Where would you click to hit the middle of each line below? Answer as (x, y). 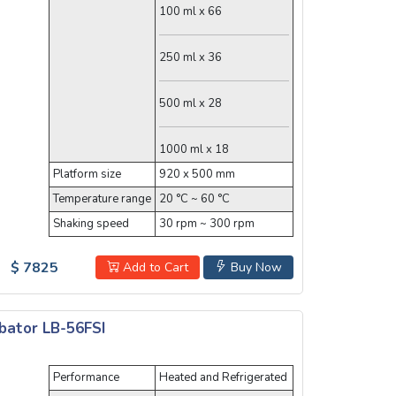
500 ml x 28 (190, 103)
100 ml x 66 (190, 11)
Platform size (87, 174)
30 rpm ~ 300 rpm (206, 223)
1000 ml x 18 (194, 149)
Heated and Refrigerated (223, 378)
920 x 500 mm (197, 174)
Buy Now (255, 267)
